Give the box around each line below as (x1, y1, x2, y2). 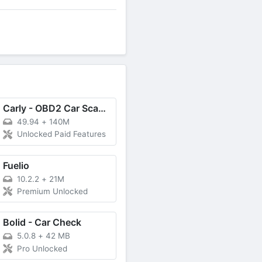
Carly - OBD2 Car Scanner (98, 102, 106, 115)
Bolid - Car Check (2, 216, 81, 229)
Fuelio (2, 159, 29, 171)
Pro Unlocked (16, 244, 67, 253)
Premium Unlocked (16, 187, 88, 196)
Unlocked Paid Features (16, 129, 106, 139)
